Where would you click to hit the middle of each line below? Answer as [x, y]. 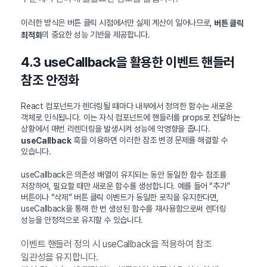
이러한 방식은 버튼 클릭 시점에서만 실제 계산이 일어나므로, [118, 22]
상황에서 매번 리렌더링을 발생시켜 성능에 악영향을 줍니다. [116, 128]
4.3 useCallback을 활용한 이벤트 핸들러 [128, 62]
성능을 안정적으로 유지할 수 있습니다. [82, 220]
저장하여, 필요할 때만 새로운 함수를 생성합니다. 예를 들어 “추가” [126, 186]
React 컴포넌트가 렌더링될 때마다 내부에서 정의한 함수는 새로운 [127, 106]
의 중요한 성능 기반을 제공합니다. [96, 34]
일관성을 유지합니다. [60, 257]
